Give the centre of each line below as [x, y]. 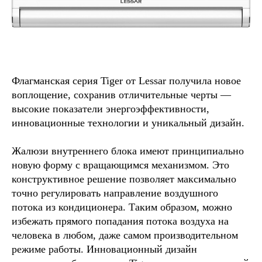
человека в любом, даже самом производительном [125, 235]
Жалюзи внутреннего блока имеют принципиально [128, 151]
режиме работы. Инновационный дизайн [104, 249]
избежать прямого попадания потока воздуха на [120, 221]
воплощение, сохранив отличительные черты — [121, 94]
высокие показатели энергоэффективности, [111, 108]
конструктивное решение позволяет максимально [124, 179]
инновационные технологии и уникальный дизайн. [128, 123]
